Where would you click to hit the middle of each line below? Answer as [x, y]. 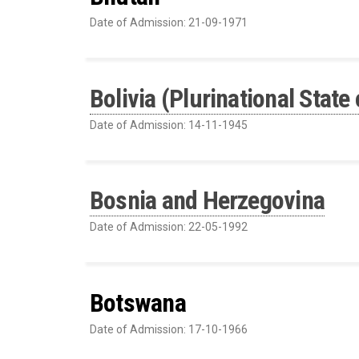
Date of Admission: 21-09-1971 [169, 23]
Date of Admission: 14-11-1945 [169, 125]
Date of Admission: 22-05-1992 [169, 227]
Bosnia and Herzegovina [208, 201]
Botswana [138, 303]
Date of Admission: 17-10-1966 [169, 329]
